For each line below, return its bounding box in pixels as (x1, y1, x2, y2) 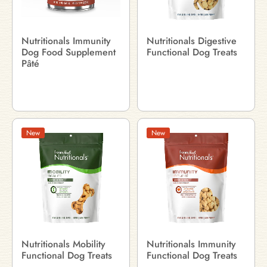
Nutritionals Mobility (21, 237, 105, 251)
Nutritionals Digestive (147, 34, 237, 48)
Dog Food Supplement (21, 45, 116, 59)
